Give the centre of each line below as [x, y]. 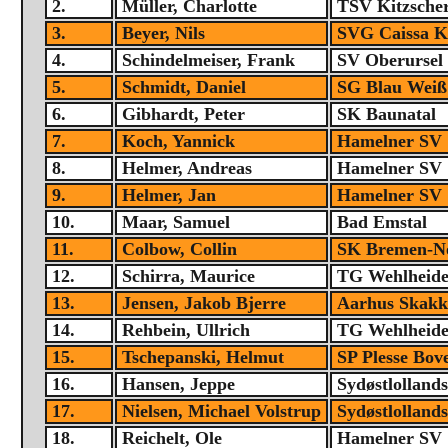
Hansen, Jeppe [179, 384]
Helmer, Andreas [187, 168]
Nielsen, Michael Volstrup [222, 411]
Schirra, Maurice [189, 276]
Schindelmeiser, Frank [209, 60]
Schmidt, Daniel [184, 87]
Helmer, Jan [169, 195]
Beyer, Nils [164, 33]
